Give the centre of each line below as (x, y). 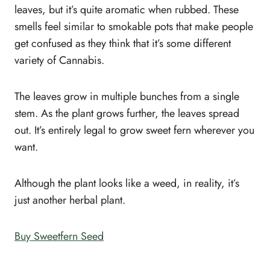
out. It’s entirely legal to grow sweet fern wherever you (134, 130)
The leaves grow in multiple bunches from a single (127, 96)
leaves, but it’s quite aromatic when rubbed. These (127, 9)
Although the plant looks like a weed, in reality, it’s (127, 183)
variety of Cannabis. (59, 60)
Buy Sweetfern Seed (59, 236)
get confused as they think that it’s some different (123, 43)
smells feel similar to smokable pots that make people (134, 26)
